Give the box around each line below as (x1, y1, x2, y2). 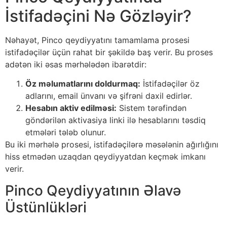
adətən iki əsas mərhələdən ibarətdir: (5, 59, 146, 69)
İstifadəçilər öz (140, 79, 200, 89)
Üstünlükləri (5, 198, 87, 216)
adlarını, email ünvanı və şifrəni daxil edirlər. (25, 91, 192, 101)
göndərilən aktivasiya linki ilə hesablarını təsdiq (25, 115, 206, 126)
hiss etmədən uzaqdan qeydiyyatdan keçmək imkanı (5, 152, 206, 162)
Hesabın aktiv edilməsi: (25, 103, 117, 113)
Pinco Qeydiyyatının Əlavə (5, 181, 181, 199)
